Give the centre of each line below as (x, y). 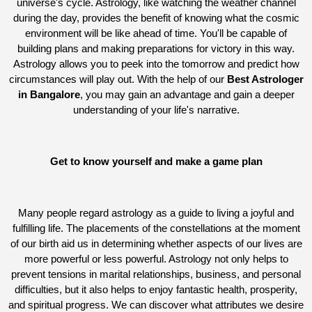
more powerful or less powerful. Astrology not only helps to (156, 259)
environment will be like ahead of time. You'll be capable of (156, 33)
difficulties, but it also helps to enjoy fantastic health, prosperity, (156, 289)
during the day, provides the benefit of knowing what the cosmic (156, 18)
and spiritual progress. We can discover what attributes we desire (156, 305)
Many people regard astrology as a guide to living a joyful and (156, 213)
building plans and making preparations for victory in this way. (156, 48)
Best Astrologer (265, 79)
